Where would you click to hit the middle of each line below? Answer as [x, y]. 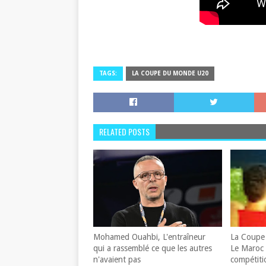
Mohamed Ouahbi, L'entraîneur [149, 237]
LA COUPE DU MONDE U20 [170, 73]
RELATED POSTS [124, 132]
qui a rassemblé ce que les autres [153, 248]
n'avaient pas [117, 259]
